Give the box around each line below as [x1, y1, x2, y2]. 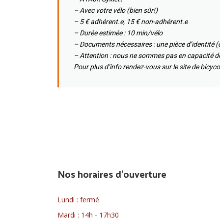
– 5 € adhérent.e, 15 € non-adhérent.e [74, 18, 188, 26]
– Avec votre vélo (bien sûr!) [74, 6, 158, 15]
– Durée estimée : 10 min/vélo [74, 29, 163, 37]
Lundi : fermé [57, 194, 99, 204]
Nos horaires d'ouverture [57, 165, 166, 183]
